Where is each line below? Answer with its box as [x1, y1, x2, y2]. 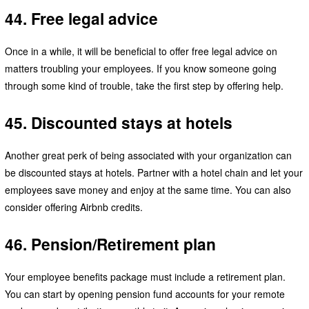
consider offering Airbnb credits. [4, 199, 143, 214]
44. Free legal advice [4, 7, 158, 30]
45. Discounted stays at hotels [4, 111, 232, 134]
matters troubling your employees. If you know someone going [4, 61, 277, 76]
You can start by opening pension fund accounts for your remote [4, 286, 285, 301]
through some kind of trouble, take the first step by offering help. [4, 79, 286, 93]
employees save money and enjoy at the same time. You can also [4, 182, 291, 197]
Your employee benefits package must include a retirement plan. [4, 269, 286, 283]
